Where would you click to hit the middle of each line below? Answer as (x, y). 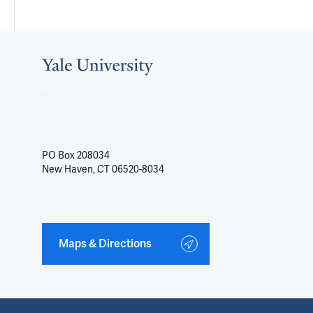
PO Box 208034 (76, 155)
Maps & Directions (105, 243)
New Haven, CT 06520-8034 (103, 169)
